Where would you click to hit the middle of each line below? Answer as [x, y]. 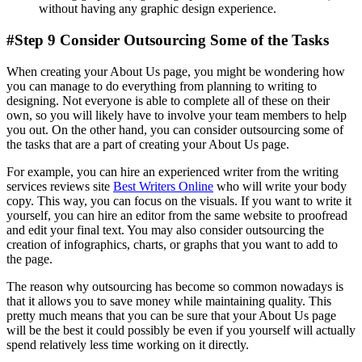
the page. [29, 259]
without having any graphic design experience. [158, 9]
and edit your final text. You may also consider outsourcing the [165, 229]
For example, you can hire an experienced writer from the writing [173, 171]
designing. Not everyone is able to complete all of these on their [168, 100]
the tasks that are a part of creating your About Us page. [148, 144]
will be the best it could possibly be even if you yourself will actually [181, 330]
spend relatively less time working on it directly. [128, 344]
